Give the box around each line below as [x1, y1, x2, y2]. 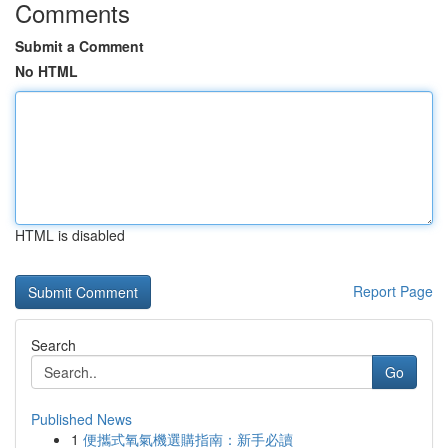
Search [31, 335, 76, 355]
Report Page [353, 281, 433, 301]
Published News [31, 409, 132, 429]
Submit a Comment [15, 36, 144, 56]
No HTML [15, 61, 78, 81]
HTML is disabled [15, 225, 125, 245]
